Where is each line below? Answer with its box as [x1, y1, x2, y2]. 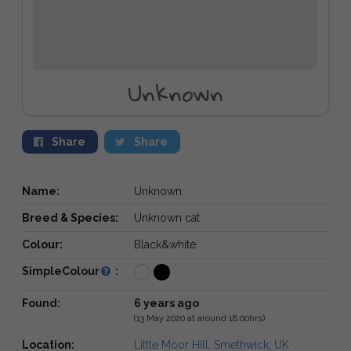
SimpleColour [22, 264, 100, 277]
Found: [22, 296, 60, 309]
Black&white [133, 237, 196, 251]
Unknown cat [133, 211, 200, 224]
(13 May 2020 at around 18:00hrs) [133, 312, 265, 324]
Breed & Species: [22, 211, 118, 224]
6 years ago [133, 296, 199, 309]
